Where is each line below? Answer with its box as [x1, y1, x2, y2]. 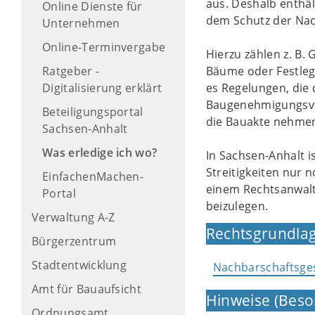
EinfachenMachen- [42, 169, 144, 184]
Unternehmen [42, 15, 120, 31]
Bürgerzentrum [32, 233, 117, 249]
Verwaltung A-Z [32, 210, 115, 225]
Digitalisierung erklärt [42, 80, 162, 96]
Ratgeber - [42, 63, 100, 79]
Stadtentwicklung [32, 257, 127, 273]
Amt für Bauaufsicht [32, 281, 142, 297]
